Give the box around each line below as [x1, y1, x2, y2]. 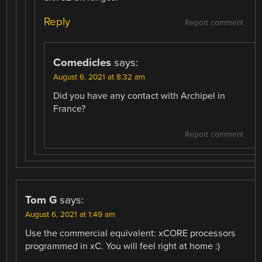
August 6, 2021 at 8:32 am [53, 73, 146, 82]
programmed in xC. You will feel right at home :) [25, 240, 220, 252]
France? [53, 103, 86, 115]
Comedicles [53, 56, 112, 70]
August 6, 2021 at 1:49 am [25, 209, 116, 219]
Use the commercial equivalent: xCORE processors [25, 227, 236, 239]
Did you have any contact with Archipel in [53, 90, 226, 102]
